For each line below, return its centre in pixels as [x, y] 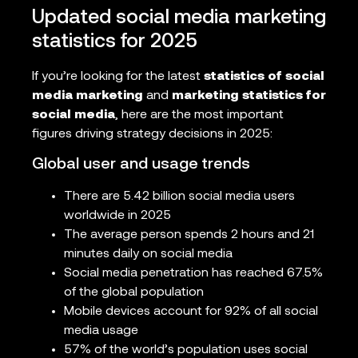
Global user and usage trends [141, 165]
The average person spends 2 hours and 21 [189, 235]
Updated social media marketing [179, 18]
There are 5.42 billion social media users [179, 197]
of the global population [134, 293]
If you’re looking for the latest [118, 76]
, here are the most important [199, 115]
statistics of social [264, 76]
